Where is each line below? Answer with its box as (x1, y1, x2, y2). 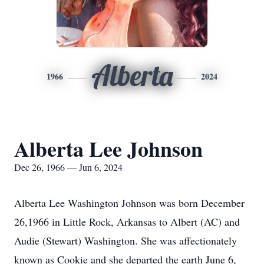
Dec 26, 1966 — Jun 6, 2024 (14, 161, 123, 173)
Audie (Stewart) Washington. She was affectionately (14, 233, 237, 247)
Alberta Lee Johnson (14, 133, 203, 164)
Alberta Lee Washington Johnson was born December (14, 196, 245, 210)
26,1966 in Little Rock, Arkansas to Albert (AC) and (14, 214, 240, 229)
